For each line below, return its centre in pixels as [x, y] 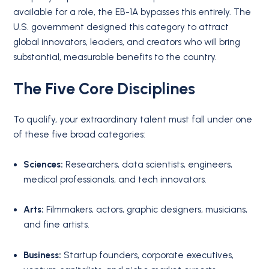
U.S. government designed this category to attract [121, 27]
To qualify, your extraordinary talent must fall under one [133, 119]
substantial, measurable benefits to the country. [115, 57]
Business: [43, 255]
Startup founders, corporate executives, [148, 255]
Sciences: [44, 165]
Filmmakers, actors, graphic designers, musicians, [146, 210]
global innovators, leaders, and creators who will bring [127, 42]
